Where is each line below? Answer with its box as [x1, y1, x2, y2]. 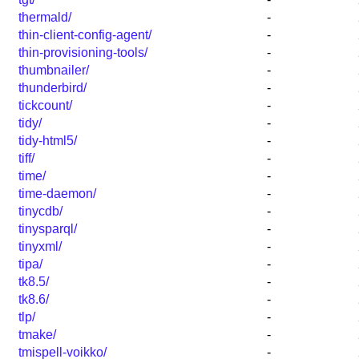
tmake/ [18, 328, 56, 342]
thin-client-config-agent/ [18, 28, 151, 42]
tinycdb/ [18, 204, 63, 219]
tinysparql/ [18, 222, 77, 236]
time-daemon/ [18, 187, 96, 201]
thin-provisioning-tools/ [18, 46, 147, 60]
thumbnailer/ [18, 63, 89, 78]
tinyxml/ [18, 240, 62, 254]
